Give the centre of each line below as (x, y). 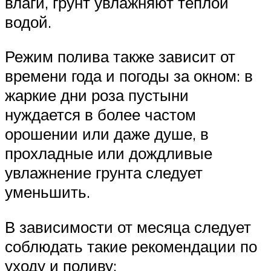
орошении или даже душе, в (107, 134)
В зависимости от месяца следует (128, 227)
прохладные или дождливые (109, 153)
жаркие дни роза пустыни (97, 95)
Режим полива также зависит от (120, 57)
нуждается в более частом (100, 115)
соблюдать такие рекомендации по (131, 247)
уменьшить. (47, 192)
